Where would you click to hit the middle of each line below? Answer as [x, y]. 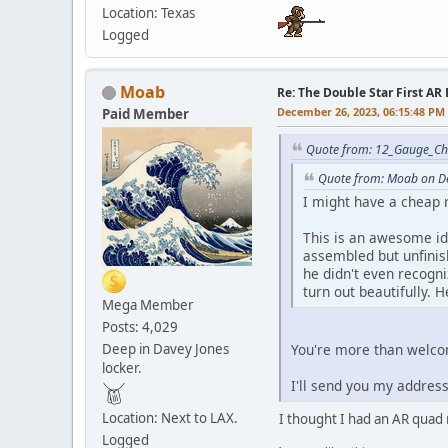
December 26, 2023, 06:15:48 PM [361, 111]
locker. [122, 367]
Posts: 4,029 [140, 326]
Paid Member [145, 113]
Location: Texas [148, 12]
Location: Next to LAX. [170, 417]
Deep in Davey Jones [165, 348]
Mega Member [148, 304]
